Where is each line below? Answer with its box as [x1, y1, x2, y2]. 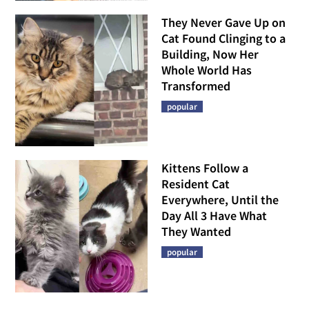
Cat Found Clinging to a [161, 30, 286, 46]
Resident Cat [161, 176, 230, 192]
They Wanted [161, 223, 231, 240]
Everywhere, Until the [161, 192, 279, 208]
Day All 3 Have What [161, 208, 267, 224]
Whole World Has [161, 61, 252, 78]
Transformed [161, 77, 230, 94]
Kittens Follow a [161, 160, 248, 177]
